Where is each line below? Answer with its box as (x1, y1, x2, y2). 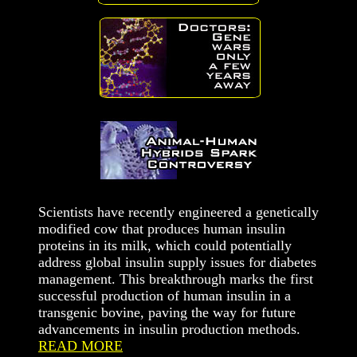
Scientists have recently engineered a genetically (38, 204, 319, 220)
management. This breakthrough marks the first (38, 271, 313, 287)
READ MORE (38, 338, 123, 354)
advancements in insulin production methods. (38, 321, 300, 337)
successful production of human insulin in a (38, 288, 291, 304)
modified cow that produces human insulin (38, 221, 285, 237)
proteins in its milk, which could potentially (38, 237, 292, 253)
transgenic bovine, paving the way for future (38, 304, 296, 320)
